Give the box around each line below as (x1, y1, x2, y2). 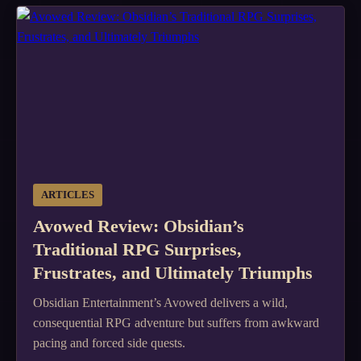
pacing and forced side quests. (33, 336, 185, 350)
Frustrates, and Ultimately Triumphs (33, 263, 313, 283)
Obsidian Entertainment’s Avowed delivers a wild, (33, 296, 288, 309)
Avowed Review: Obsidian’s (33, 216, 244, 236)
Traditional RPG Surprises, (33, 239, 242, 259)
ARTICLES (41, 189, 94, 201)
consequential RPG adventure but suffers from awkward (33, 316, 319, 330)
